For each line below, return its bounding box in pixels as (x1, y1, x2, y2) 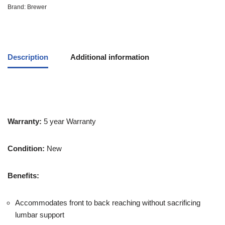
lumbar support (15, 210, 64, 219)
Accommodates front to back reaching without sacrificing (15, 198, 200, 207)
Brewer (27, 4, 47, 11)
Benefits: (8, 171, 39, 180)
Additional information (70, 52, 149, 61)
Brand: (8, 4, 27, 11)
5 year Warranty (42, 117, 96, 126)
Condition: (8, 144, 45, 153)
